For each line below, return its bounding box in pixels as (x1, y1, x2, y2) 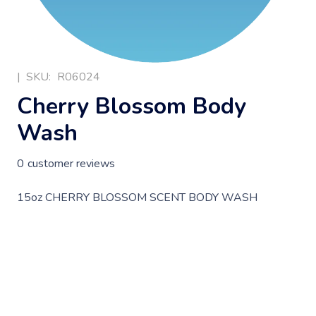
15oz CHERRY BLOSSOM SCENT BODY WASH (17, 189, 257, 205)
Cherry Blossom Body (17, 91, 246, 122)
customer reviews (28, 155, 115, 171)
